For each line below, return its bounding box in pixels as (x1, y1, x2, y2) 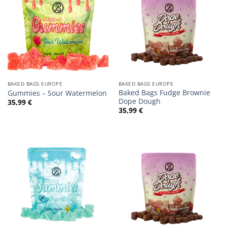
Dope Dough (118, 96, 161, 106)
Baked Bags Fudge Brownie (118, 88, 210, 98)
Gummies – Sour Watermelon (7, 88, 107, 98)
